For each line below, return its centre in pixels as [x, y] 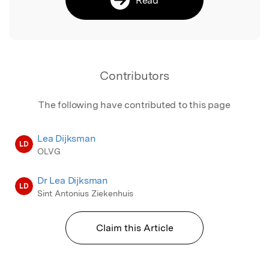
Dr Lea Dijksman [73, 181]
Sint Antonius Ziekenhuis [85, 194]
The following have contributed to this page [134, 104]
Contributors [134, 75]
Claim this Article [134, 228]
